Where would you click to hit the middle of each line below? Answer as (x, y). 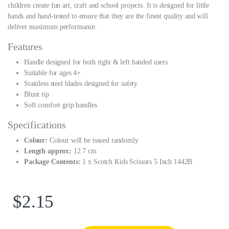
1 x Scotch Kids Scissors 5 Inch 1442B (136, 162)
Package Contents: (52, 162)
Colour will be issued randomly (93, 140)
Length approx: (48, 151)
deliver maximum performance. (53, 27)
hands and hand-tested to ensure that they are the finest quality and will (108, 16)
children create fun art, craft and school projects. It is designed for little (109, 5)
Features (25, 46)
